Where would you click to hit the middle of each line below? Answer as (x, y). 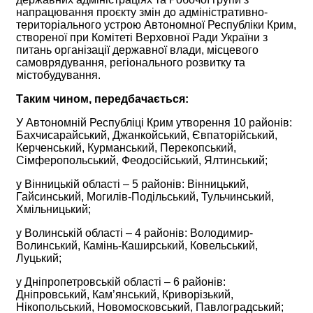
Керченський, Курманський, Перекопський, (126, 147)
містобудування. (58, 75)
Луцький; (39, 258)
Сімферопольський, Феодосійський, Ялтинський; (142, 160)
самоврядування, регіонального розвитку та (131, 62)
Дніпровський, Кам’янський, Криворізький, (125, 294)
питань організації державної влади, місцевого (137, 50)
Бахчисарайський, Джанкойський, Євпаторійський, (147, 135)
